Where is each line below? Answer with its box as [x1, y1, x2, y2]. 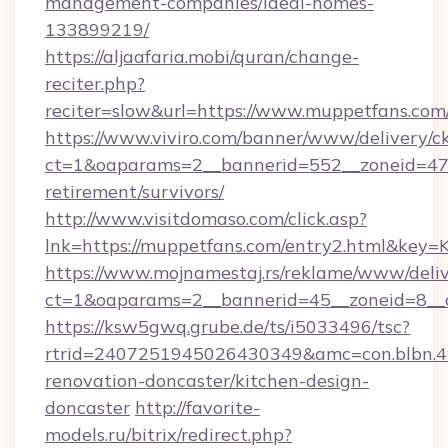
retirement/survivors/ [45, 180, 224, 203]
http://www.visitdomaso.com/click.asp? [45, 207, 367, 230]
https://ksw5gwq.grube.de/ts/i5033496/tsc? [45, 315, 410, 338]
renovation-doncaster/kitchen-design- [45, 369, 369, 392]
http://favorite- [135, 396, 260, 419]
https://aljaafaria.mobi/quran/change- [45, 45, 359, 68]
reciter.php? [45, 72, 145, 95]
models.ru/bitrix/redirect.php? [45, 423, 292, 446]
